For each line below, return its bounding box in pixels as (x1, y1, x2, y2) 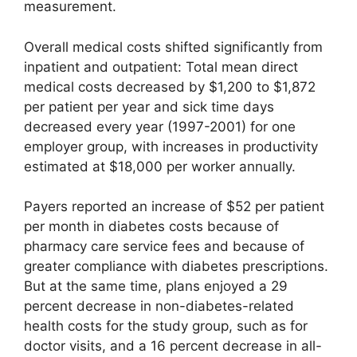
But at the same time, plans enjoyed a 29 (24, 278, 288, 295)
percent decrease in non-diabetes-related (24, 298, 294, 315)
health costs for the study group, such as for (24, 318, 308, 335)
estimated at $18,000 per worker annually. (24, 158, 296, 175)
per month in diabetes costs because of (24, 218, 279, 235)
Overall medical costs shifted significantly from (24, 38, 323, 55)
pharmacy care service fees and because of (24, 238, 304, 255)
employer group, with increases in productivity (24, 138, 318, 155)
